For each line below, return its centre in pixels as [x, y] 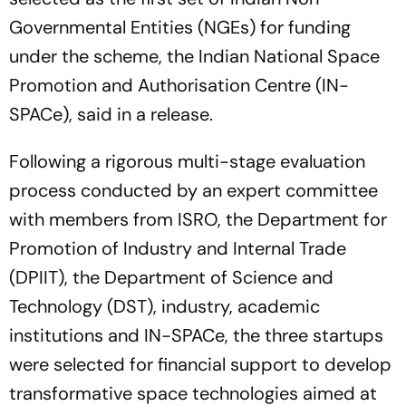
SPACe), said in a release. [111, 114]
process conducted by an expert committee [193, 190]
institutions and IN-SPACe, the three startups [196, 335]
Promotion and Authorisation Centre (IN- [179, 85]
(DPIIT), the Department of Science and [171, 277]
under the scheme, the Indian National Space [194, 56]
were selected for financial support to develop [200, 364]
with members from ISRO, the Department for [198, 219]
